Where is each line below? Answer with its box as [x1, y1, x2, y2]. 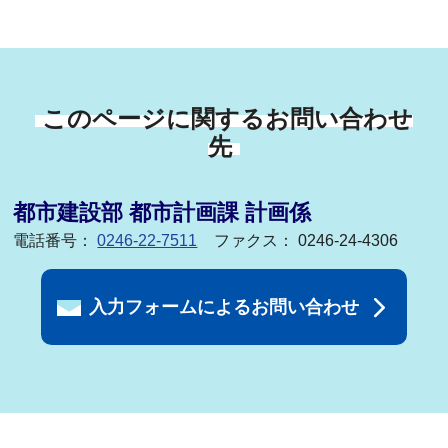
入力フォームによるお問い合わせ [89, 296, 359, 317]
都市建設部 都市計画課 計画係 [13, 200, 312, 226]
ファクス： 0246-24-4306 [214, 232, 399, 250]
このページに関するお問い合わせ [42, 105, 414, 133]
